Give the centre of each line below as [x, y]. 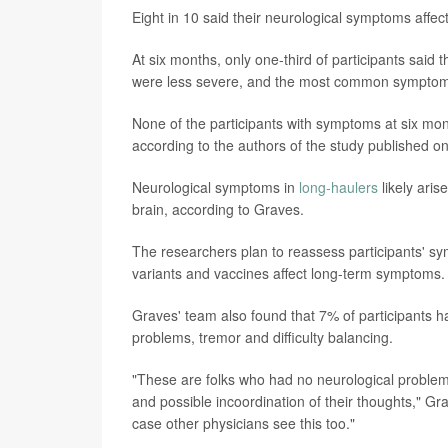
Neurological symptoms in [215, 187]
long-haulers [338, 187]
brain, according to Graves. [218, 209]
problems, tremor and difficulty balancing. [262, 337]
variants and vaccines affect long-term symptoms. [288, 273]
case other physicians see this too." [243, 423]
